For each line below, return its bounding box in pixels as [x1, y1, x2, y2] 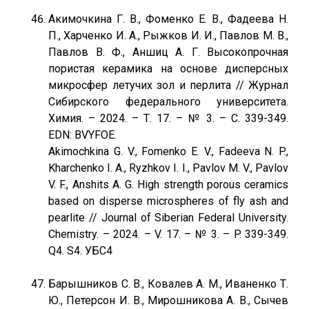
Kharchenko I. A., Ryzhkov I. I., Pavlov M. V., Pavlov [48, 161, 288, 175]
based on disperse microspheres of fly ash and [48, 195, 288, 208]
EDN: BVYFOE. [48, 128, 117, 141]
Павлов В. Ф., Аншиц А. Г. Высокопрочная [48, 46, 288, 59]
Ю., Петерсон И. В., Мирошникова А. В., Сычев [48, 294, 288, 307]
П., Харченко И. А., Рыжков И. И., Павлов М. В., [48, 29, 288, 42]
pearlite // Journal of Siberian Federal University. [48, 211, 288, 224]
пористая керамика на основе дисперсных [48, 62, 288, 75]
